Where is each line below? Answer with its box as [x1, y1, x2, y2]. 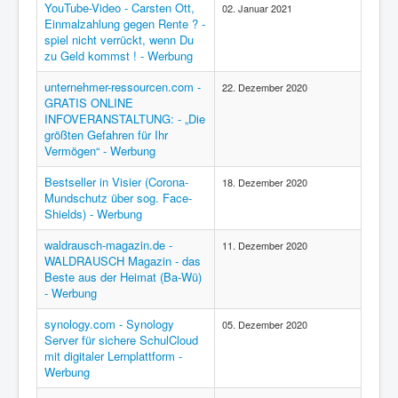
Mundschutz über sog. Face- [44, 189, 192, 206]
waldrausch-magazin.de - [44, 236, 172, 253]
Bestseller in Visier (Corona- [44, 173, 188, 190]
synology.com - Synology [44, 315, 174, 332]
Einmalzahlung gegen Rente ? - [44, 15, 205, 32]
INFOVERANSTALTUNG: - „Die [44, 110, 205, 127]
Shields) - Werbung [44, 205, 142, 222]
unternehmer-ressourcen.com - [44, 78, 201, 95]
